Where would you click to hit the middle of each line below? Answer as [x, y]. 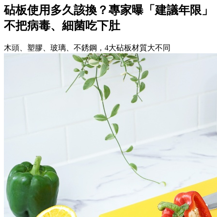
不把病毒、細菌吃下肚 [62, 25]
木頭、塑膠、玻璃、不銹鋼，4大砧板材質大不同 [87, 47]
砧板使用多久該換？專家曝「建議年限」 [108, 10]
